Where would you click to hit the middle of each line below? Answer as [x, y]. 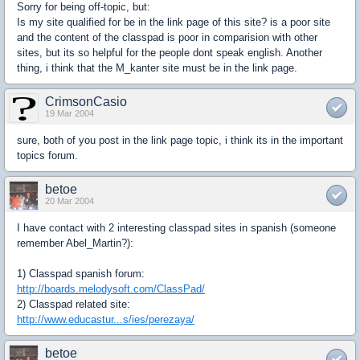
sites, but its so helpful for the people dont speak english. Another [170, 52]
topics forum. [47, 155]
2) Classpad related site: [74, 304]
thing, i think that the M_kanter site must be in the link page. [157, 67]
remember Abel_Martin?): [75, 243]
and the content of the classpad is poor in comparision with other [167, 37]
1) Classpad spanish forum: [81, 273]
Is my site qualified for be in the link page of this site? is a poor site [174, 22]
